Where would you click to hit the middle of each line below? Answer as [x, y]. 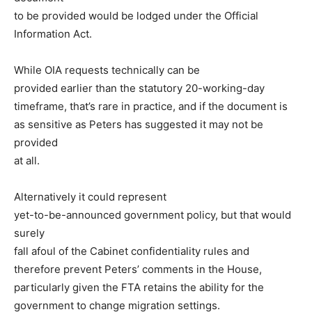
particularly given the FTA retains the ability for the [139, 288]
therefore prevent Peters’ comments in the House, [138, 270]
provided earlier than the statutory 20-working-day [139, 88]
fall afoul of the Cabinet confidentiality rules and [132, 251]
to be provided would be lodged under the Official [136, 16]
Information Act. [53, 34]
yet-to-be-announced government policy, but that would [153, 215]
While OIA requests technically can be [107, 70]
